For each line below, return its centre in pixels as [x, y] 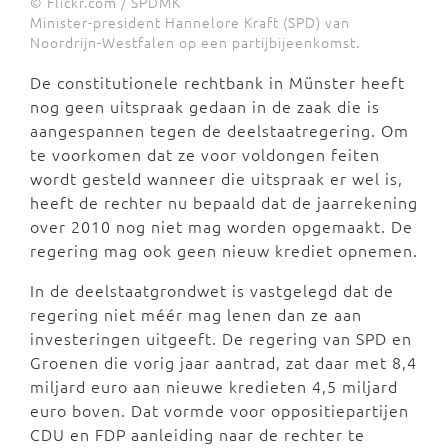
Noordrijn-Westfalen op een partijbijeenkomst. [195, 41]
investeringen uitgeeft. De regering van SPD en [221, 337]
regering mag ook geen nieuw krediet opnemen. [224, 249]
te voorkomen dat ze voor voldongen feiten [205, 153]
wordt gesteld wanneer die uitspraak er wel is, [216, 177]
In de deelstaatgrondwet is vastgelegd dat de [212, 289]
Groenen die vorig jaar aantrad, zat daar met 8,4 [223, 361]
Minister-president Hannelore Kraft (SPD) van [190, 21]
